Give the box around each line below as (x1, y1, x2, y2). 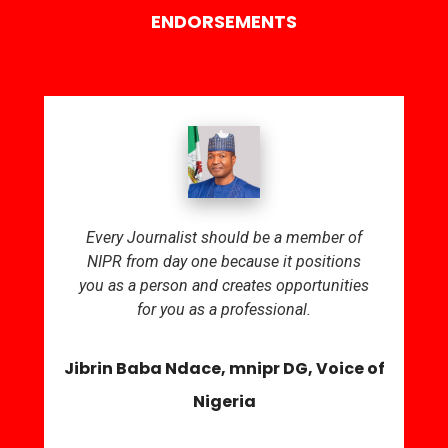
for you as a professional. (137, 300, 311, 320)
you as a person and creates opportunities (79, 276, 369, 296)
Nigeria (192, 390, 256, 414)
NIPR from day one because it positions (87, 252, 361, 272)
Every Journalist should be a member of (86, 228, 362, 248)
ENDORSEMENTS (151, 9, 297, 35)
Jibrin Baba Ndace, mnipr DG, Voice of (63, 357, 385, 381)
